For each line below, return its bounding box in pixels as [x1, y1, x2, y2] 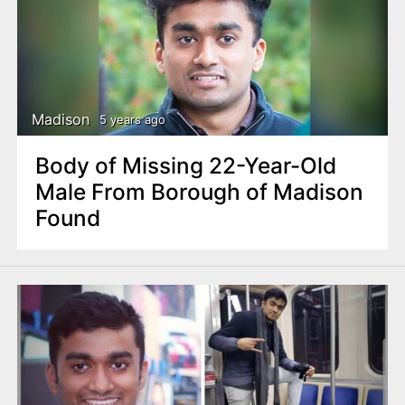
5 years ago [99, 111, 165, 127]
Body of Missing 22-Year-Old [34, 152, 338, 180]
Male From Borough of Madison [34, 178, 363, 206]
